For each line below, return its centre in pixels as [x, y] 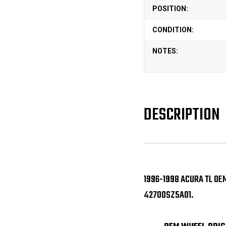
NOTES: [165, 51]
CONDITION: [173, 30]
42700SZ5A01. [168, 195]
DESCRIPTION [182, 115]
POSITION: [170, 9]
